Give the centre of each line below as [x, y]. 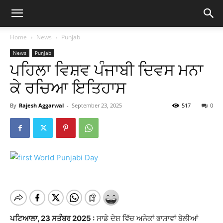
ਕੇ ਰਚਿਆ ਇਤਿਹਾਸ [68, 88]
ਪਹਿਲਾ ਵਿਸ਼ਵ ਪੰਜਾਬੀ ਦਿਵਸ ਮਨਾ [107, 70]
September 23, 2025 [97, 105]
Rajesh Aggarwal [41, 105]
